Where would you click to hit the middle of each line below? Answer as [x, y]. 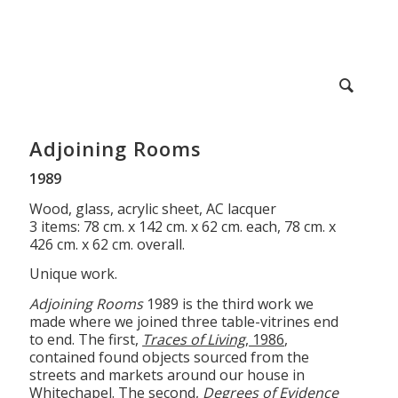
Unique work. [74, 274]
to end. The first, [86, 339]
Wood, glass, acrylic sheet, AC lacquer [153, 208]
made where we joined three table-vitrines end [184, 321]
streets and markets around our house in [167, 374]
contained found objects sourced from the [170, 357]
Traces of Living [194, 339]
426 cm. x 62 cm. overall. [107, 244]
